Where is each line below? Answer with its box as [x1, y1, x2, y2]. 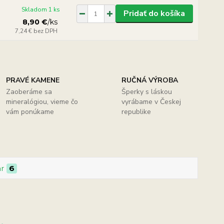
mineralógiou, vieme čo [6, 97, 78, 106]
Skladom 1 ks [21, 5, 60, 13]
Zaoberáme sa [6, 87, 52, 96]
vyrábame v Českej [121, 97, 181, 106]
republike [121, 107, 151, 116]
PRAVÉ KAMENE [6, 75, 60, 85]
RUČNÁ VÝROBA [121, 75, 178, 85]
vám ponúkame [6, 107, 54, 116]
